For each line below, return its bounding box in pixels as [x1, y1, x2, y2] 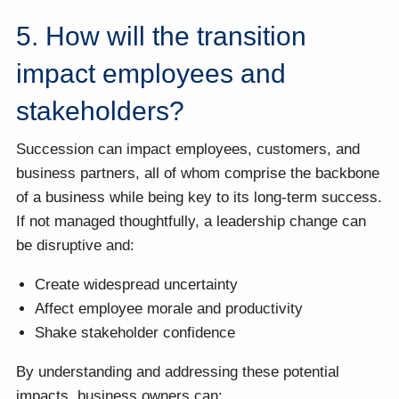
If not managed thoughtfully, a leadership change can [16, 213, 367, 231]
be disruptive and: [16, 237, 135, 255]
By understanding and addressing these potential [16, 363, 340, 381]
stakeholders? [16, 95, 185, 126]
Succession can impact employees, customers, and [16, 141, 361, 159]
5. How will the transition [16, 20, 307, 51]
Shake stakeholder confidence [35, 324, 236, 342]
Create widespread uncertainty [35, 276, 239, 294]
